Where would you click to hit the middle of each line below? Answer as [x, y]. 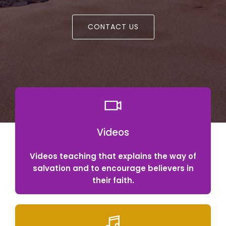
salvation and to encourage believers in [113, 168]
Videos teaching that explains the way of [113, 156]
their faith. [113, 180]
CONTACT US [113, 27]
